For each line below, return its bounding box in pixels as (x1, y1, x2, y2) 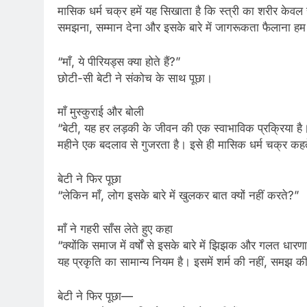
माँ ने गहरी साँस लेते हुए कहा (58, 222, 173, 236)
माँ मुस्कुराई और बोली (58, 105, 144, 119)
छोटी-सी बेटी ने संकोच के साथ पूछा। (58, 71, 212, 85)
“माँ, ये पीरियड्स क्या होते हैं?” (58, 54, 180, 69)
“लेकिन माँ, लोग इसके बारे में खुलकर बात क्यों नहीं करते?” (58, 188, 299, 202)
